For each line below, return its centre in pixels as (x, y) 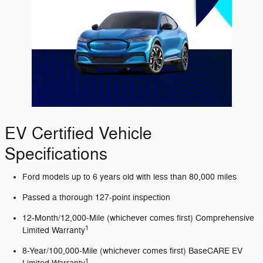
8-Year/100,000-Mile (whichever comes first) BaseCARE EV (132, 251)
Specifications (56, 154)
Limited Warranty (54, 231)
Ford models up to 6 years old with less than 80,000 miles (129, 177)
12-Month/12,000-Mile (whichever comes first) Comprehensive (138, 218)
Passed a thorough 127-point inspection (96, 198)
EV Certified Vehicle (78, 134)
